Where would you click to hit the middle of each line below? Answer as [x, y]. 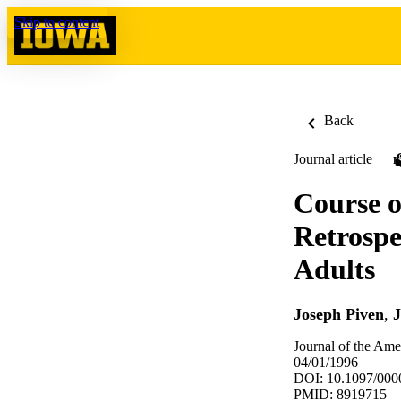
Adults [334, 269]
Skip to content [57, 22]
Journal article [333, 159]
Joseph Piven [339, 315]
